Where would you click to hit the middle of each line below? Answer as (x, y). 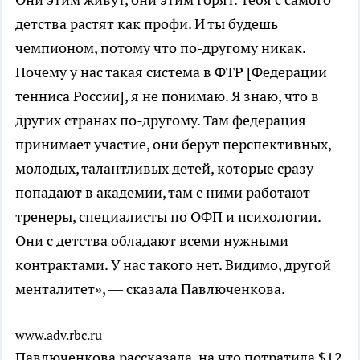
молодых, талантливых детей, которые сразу (164, 169)
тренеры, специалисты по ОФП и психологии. (168, 217)
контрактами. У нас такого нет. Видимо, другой (173, 265)
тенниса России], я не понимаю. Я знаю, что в (167, 96)
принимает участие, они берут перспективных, (173, 145)
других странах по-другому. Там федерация (161, 121)
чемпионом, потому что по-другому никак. (160, 48)
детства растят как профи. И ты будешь (147, 24)
